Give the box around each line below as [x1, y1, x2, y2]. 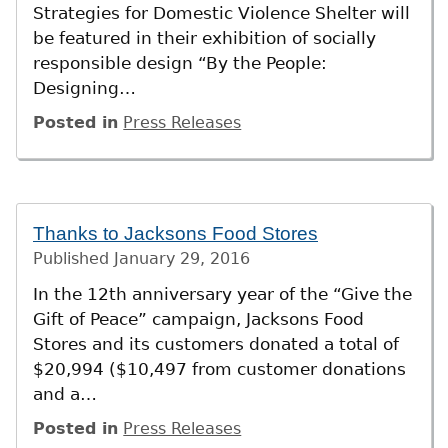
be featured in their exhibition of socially [33, 27, 376, 48]
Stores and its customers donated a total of [33, 333, 399, 354]
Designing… [33, 77, 136, 98]
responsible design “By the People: [33, 52, 327, 73]
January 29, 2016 [114, 249, 250, 269]
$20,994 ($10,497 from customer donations [33, 358, 406, 379]
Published [33, 249, 114, 269]
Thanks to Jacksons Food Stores [33, 223, 318, 245]
